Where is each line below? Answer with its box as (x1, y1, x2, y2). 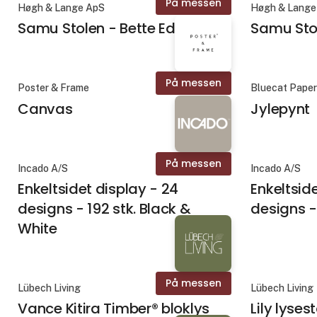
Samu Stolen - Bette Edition (18, 18, 205, 39)
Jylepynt (250, 98, 311, 119)
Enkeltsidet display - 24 (18, 178, 179, 199)
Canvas (18, 98, 73, 119)
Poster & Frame (18, 82, 90, 94)
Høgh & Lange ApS (18, 2, 105, 14)
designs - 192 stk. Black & (18, 198, 191, 219)
